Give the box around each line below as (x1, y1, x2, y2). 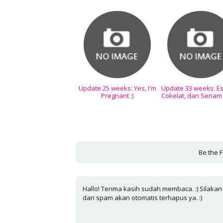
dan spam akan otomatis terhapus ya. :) (83, 193, 203, 203)
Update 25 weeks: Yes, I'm (78, 83, 156, 93)
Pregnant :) (101, 91, 134, 100)
